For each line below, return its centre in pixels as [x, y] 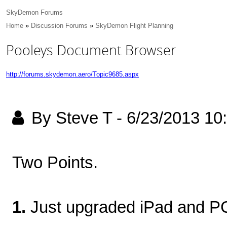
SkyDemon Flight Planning [134, 26]
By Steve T [72, 118]
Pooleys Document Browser [91, 50]
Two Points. [55, 163]
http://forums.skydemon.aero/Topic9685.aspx [72, 74]
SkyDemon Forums [34, 12]
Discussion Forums [59, 26]
